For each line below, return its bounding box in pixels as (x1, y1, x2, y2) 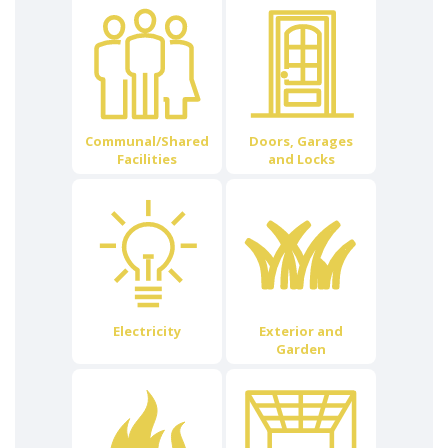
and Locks (267, 150, 335, 168)
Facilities (117, 150, 177, 168)
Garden (276, 340, 326, 358)
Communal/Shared (85, 132, 209, 150)
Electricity (113, 322, 181, 340)
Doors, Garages (249, 132, 353, 150)
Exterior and (259, 322, 343, 340)
